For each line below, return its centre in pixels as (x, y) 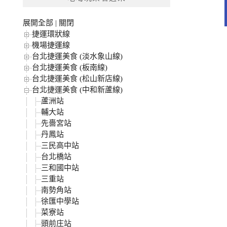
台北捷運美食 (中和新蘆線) (78, 90)
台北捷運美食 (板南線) (70, 68)
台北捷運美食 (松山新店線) (78, 79)
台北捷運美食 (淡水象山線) (78, 56)
